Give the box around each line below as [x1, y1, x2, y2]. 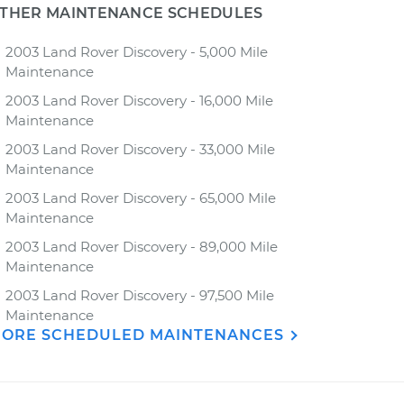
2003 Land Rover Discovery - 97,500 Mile [5, 287, 274, 304]
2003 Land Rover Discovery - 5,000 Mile [5, 43, 268, 60]
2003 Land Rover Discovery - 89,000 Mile [5, 238, 278, 255]
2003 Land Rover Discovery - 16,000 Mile [5, 92, 273, 109]
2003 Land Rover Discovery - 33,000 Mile [5, 141, 275, 158]
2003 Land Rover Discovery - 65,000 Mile [5, 189, 276, 207]
